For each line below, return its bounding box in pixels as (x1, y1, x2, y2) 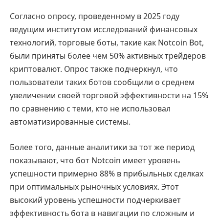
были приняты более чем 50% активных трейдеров (10, 50, 206, 62)
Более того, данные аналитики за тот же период (10, 141, 195, 153)
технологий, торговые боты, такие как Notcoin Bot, (10, 37, 204, 48)
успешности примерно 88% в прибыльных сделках (10, 168, 203, 179)
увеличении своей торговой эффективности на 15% (10, 90, 208, 101)
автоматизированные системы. (10, 116, 131, 128)
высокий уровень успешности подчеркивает (10, 194, 181, 205)
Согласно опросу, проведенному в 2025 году (10, 11, 179, 22)
